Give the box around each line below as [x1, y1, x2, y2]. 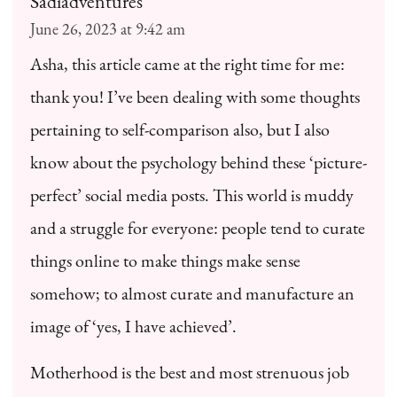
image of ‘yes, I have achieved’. [30, 314, 237, 338]
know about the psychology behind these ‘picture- [30, 150, 367, 174]
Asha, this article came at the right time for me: [30, 51, 345, 75]
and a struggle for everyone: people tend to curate [30, 215, 365, 239]
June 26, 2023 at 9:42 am [30, 18, 185, 39]
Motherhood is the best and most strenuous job [30, 360, 349, 384]
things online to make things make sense [30, 248, 300, 272]
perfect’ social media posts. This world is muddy [30, 183, 354, 206]
